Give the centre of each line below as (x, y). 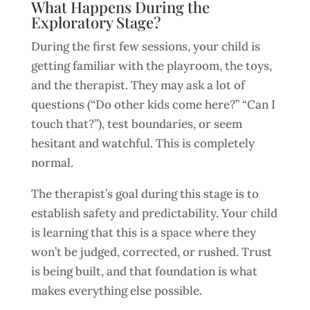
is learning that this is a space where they (143, 232)
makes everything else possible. (116, 291)
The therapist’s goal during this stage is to (145, 194)
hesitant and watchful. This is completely (143, 143)
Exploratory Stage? (95, 22)
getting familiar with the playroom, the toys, (151, 66)
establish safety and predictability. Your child (154, 213)
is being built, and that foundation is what (144, 271)
